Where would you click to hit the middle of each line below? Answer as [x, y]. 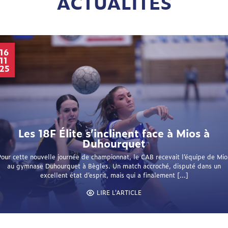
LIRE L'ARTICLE [119, 193]
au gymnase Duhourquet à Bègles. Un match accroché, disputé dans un [114, 166]
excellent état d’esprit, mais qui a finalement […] [114, 175]
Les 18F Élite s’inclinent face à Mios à [114, 133]
